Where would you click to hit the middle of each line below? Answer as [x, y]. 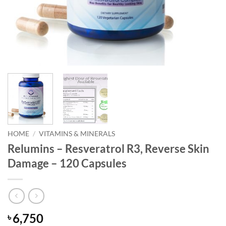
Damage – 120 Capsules [67, 163]
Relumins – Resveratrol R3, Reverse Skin [108, 149]
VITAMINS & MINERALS [77, 134]
